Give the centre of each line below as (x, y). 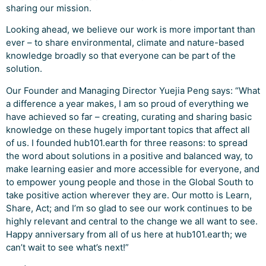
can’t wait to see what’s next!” (67, 247)
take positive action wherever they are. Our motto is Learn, (129, 195)
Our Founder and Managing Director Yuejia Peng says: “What (133, 90)
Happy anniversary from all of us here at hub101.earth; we (126, 234)
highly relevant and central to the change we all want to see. (132, 221)
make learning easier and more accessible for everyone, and (133, 169)
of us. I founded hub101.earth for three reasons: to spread (127, 142)
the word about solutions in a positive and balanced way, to (129, 156)
